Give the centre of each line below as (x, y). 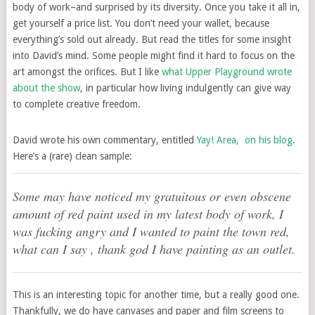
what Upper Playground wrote (226, 72)
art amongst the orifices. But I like (87, 72)
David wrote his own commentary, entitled (104, 140)
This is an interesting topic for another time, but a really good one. (156, 295)
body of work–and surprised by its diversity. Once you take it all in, (156, 7)
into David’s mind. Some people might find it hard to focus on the (153, 56)
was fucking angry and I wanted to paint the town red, (151, 231)
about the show (46, 88)
